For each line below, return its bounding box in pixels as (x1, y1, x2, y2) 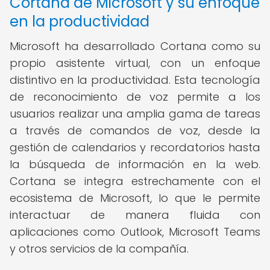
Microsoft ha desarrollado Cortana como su (10, 39, 260, 54)
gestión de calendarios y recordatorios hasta (10, 140, 260, 155)
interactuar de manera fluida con (10, 207, 260, 222)
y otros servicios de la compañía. (10, 241, 189, 256)
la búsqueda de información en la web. (10, 157, 260, 172)
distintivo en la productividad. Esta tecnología (10, 72, 260, 87)
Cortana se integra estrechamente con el (10, 174, 260, 189)
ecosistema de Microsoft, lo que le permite (10, 190, 260, 206)
